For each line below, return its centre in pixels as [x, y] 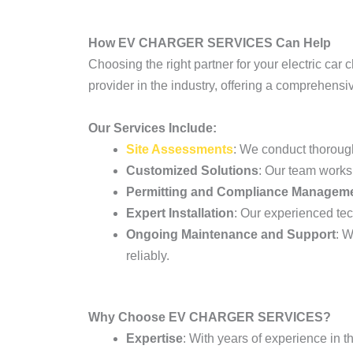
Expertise [154, 338]
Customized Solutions [192, 171]
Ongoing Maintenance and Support [231, 234]
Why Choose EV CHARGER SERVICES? [210, 317]
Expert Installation [180, 213]
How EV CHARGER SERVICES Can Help [210, 43]
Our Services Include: [152, 128]
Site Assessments [180, 149]
